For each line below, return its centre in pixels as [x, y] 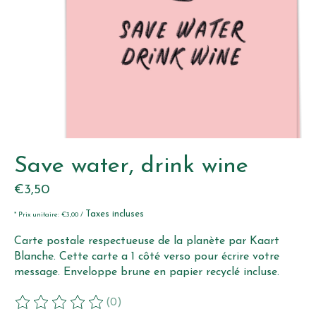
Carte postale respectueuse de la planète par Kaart [147, 241]
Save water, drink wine [131, 166]
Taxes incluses [115, 214]
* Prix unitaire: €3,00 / [50, 214]
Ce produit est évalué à [76, 308]
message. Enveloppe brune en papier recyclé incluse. [147, 272]
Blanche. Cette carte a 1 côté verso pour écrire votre [147, 256]
